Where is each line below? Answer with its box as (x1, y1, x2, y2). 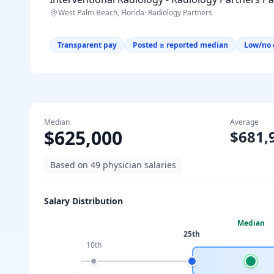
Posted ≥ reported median (133, 40, 228, 50)
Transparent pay (57, 40, 117, 50)
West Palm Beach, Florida (58, 7, 144, 18)
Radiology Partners (148, 7, 212, 18)
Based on (50, 159, 91, 171)
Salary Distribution (44, 195, 123, 207)
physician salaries (100, 159, 176, 171)
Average (230, 117, 259, 127)
